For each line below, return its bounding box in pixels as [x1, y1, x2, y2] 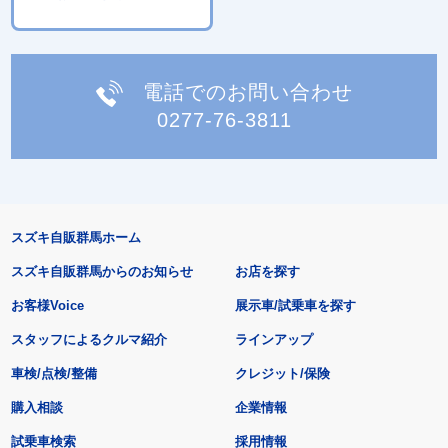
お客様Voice [10, 298, 84, 314]
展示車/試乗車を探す [235, 298, 357, 314]
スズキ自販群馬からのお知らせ [10, 264, 193, 280]
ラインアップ [235, 332, 314, 348]
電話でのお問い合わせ [142, 80, 353, 103]
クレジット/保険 [235, 366, 331, 382]
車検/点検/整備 [10, 366, 97, 382]
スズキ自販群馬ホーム [10, 230, 141, 246]
